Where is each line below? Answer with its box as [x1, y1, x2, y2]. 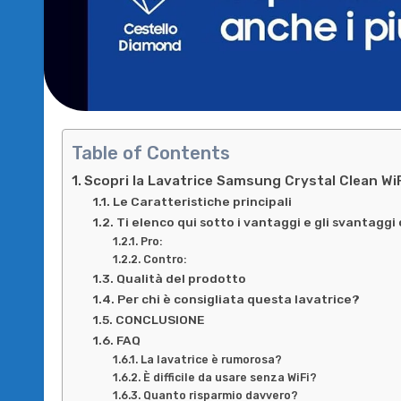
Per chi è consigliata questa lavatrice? [116, 291, 360, 306]
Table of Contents [72, 141, 230, 164]
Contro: [142, 252, 186, 266]
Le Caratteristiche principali [112, 193, 292, 209]
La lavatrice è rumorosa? [140, 352, 282, 366]
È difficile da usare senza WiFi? [142, 370, 317, 384]
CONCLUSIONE [115, 311, 205, 327]
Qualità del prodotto [115, 270, 246, 286]
